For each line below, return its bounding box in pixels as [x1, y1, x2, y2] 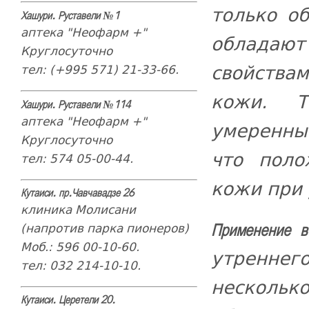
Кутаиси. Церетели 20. [20, 294, 115, 307]
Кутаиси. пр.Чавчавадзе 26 [20, 187, 134, 200]
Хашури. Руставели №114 [20, 99, 130, 112]
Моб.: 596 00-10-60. [20, 237, 139, 256]
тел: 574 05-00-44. [20, 149, 133, 168]
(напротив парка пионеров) [20, 219, 189, 237]
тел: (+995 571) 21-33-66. [20, 60, 179, 79]
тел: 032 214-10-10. [20, 256, 141, 275]
